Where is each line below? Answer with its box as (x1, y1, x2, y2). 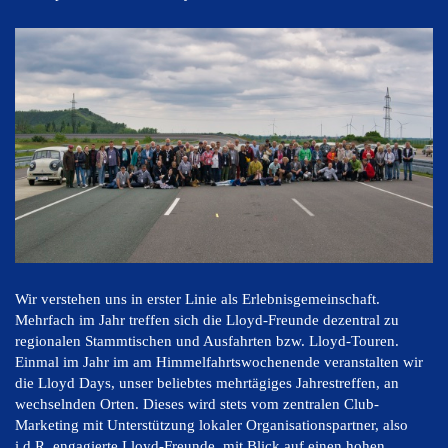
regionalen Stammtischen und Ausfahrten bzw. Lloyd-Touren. (15, 333, 399, 350)
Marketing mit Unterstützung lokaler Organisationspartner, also (15, 417, 408, 434)
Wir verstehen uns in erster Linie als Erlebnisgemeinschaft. (15, 291, 380, 308)
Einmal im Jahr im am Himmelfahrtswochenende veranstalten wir (15, 354, 423, 371)
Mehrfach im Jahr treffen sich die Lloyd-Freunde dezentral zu (15, 312, 399, 329)
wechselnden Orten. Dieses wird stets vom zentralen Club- (15, 396, 379, 413)
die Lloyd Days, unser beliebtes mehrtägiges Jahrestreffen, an (15, 375, 399, 392)
